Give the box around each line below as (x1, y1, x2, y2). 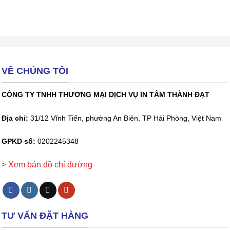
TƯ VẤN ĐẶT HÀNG (2, 210, 88, 221)
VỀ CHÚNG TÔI (2, 66, 68, 76)
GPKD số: (2, 138, 35, 146)
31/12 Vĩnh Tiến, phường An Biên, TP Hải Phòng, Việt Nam (28, 114, 221, 122)
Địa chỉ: (2, 114, 28, 122)
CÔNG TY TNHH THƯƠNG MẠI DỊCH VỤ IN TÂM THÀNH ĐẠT (2, 90, 209, 99)
